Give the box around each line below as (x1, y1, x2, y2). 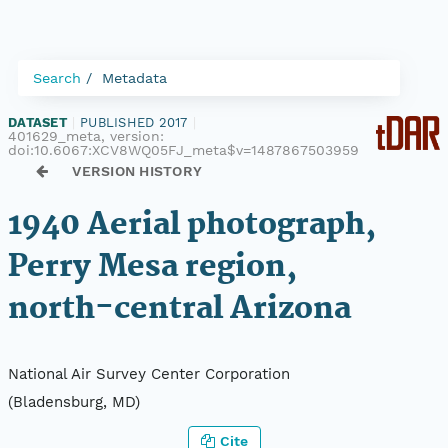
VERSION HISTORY (72, 163, 203, 179)
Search (33, 70, 81, 86)
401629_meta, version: (8, 128, 164, 144)
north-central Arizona (8, 285, 351, 334)
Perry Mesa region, (8, 243, 297, 292)
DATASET (8, 115, 67, 130)
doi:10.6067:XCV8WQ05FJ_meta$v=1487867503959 (8, 142, 359, 158)
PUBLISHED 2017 (80, 115, 188, 130)
